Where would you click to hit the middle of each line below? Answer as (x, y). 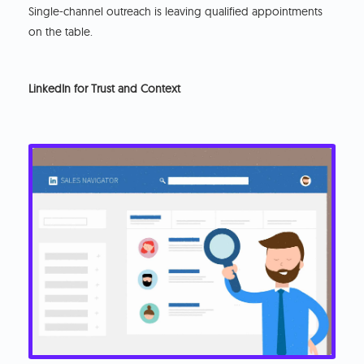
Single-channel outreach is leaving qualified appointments (176, 12)
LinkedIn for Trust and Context (105, 89)
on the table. (61, 32)
